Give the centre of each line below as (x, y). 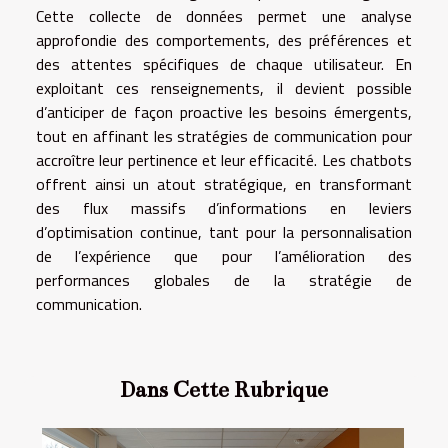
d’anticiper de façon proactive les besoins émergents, (224, 111)
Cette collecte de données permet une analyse (224, 15)
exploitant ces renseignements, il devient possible (224, 87)
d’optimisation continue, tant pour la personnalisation (224, 231)
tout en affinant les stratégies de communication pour (224, 135)
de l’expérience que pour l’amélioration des (224, 255)
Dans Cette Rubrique (224, 389)
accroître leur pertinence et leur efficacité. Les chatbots (224, 159)
